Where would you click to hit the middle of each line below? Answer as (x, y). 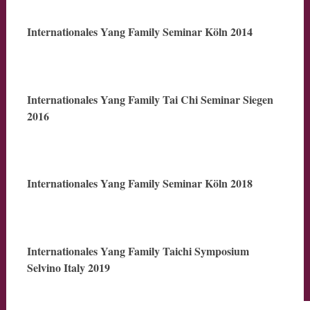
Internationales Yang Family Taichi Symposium (138, 251)
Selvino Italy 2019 (68, 267)
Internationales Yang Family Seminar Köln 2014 (139, 31)
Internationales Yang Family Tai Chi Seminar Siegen (150, 99)
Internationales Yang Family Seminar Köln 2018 (139, 183)
